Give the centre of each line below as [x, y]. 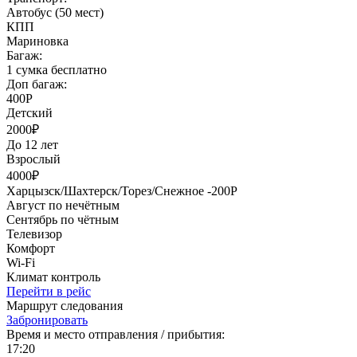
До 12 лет [32, 144]
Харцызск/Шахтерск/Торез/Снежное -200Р [122, 190]
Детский [29, 112]
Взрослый [33, 159]
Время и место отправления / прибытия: [116, 334]
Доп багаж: [37, 84]
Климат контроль [53, 277]
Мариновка [37, 41]
